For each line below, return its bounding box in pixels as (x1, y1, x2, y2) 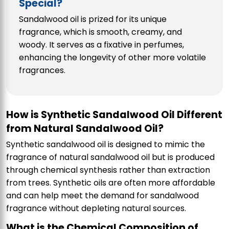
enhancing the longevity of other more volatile (19, 51, 206, 63)
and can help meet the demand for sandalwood (6, 189, 199, 201)
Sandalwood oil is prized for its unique (19, 13, 167, 25)
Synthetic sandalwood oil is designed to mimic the (6, 138, 205, 150)
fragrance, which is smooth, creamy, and (19, 26, 182, 38)
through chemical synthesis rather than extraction (6, 164, 210, 176)
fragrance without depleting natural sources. (6, 202, 186, 214)
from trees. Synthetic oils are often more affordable (6, 176, 215, 189)
